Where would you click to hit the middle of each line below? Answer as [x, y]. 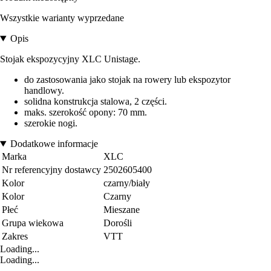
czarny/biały [127, 183]
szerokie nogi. [51, 123]
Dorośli [118, 223]
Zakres [15, 237]
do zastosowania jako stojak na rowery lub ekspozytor [127, 80]
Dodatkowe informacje [54, 144]
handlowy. [44, 91]
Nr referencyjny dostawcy [51, 170]
